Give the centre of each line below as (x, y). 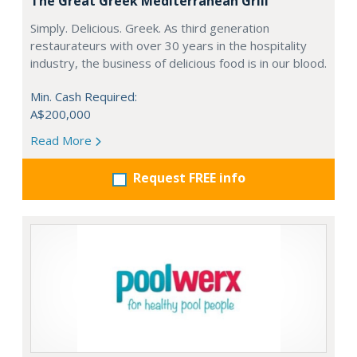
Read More (63, 140)
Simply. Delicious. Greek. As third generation (150, 28)
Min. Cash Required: (84, 96)
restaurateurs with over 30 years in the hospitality (169, 45)
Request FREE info (189, 178)
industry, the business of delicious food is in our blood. (178, 63)
